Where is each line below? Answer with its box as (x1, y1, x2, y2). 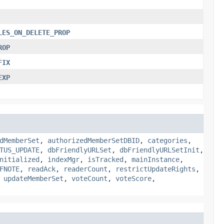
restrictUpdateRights (115, 164, 195, 173)
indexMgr (47, 155, 79, 163)
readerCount (63, 164, 107, 173)
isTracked (87, 155, 123, 163)
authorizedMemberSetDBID (47, 136, 139, 144)
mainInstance (131, 155, 179, 163)
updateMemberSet (3, 174, 63, 182)
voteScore (115, 174, 151, 182)
